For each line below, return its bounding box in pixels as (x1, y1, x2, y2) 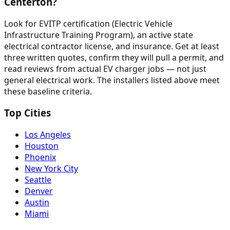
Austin (25, 197, 49, 208)
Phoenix (25, 151, 56, 163)
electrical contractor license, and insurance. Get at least (4, 40, 219, 52)
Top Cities (4, 106, 51, 120)
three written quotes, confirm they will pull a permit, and (4, 51, 224, 63)
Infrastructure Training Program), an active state (4, 29, 193, 41)
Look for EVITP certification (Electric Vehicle (4, 17, 172, 29)
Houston (25, 140, 59, 152)
